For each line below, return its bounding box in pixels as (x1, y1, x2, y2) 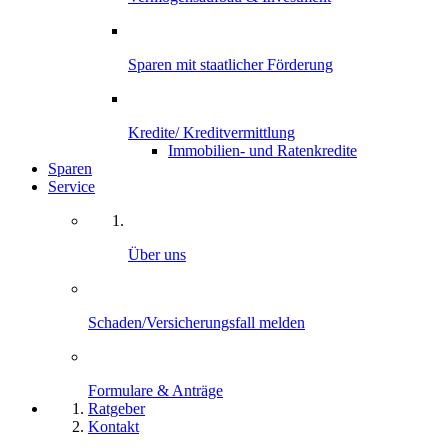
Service (48, 178, 95, 196)
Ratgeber (88, 400, 145, 418)
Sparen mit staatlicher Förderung (128, 56, 333, 74)
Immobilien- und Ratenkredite (168, 142, 357, 160)
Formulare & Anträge (88, 382, 223, 400)
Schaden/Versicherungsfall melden (88, 314, 305, 332)
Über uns (128, 246, 186, 264)
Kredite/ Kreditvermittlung (128, 124, 295, 142)
